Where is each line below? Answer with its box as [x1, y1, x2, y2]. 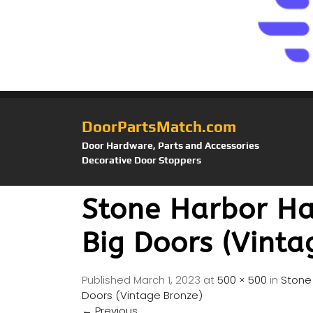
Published [82, 272, 133, 288]
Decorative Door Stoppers [82, 154, 201, 166]
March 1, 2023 [133, 272, 201, 288]
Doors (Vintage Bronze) [82, 288, 203, 303]
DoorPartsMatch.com [82, 117, 236, 136]
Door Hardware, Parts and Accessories [82, 140, 259, 152]
